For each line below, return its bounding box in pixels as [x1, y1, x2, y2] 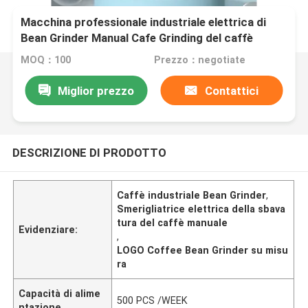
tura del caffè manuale [117, 217, 228, 228]
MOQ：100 [21, 54, 71, 66]
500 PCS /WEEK [117, 294, 188, 306]
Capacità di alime [19, 287, 101, 299]
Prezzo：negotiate [153, 54, 245, 66]
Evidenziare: [19, 223, 78, 235]
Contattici [204, 83, 258, 98]
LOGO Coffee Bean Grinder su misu [117, 244, 289, 256]
